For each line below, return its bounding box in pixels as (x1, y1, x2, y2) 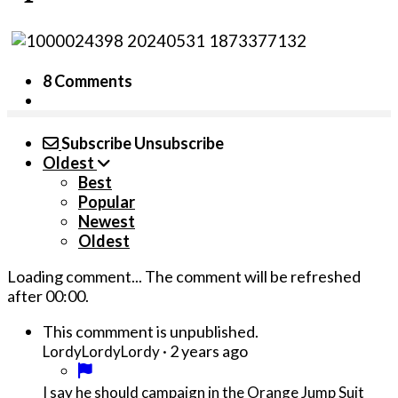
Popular (78, 192, 135, 212)
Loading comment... (7, 267, 145, 287)
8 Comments (43, 71, 132, 92)
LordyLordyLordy (43, 342, 160, 362)
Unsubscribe (134, 133, 224, 154)
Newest (78, 211, 135, 232)
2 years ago (170, 341, 248, 362)
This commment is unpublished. (43, 322, 259, 342)
